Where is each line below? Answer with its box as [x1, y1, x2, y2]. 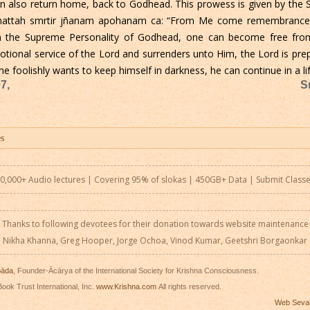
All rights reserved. [156, 282, 221, 291]
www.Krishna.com [96, 282, 156, 291]
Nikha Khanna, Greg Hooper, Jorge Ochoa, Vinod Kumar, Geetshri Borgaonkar [3, 234, 307, 246]
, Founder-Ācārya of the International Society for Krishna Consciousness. [13, 266, 259, 275]
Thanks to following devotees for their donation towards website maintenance [1, 217, 309, 230]
